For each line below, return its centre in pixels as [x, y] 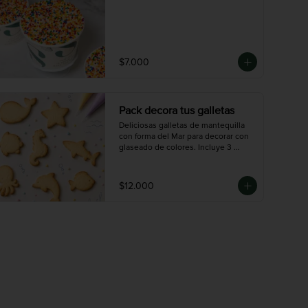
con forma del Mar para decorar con [184, 136]
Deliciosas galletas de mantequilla [182, 125]
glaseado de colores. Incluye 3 [175, 147]
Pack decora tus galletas [177, 111]
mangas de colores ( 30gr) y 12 [175, 158]
